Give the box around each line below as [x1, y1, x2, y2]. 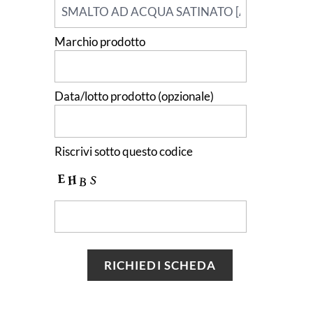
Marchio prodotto [54, 34, 146, 49]
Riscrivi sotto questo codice [54, 143, 194, 159]
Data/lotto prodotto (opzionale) [54, 89, 214, 104]
